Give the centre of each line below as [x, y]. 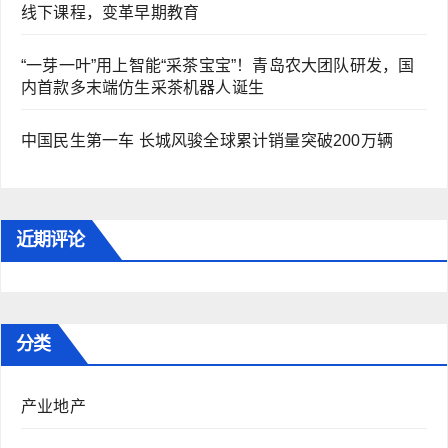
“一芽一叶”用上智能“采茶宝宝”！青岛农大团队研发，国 [218, 66]
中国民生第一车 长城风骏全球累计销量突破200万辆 [207, 141]
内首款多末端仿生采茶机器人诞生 [142, 88]
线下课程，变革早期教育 [110, 13]
